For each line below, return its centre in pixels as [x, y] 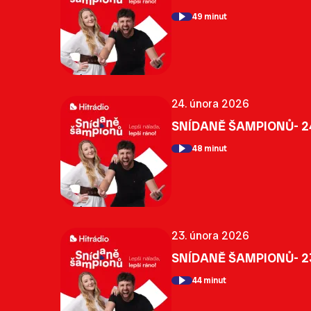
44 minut [209, 281]
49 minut [210, 17]
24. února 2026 [210, 103]
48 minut [210, 149]
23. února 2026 [210, 235]
